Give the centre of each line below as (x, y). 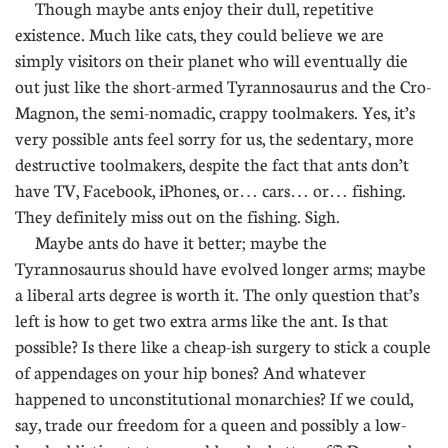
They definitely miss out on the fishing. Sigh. (177, 216)
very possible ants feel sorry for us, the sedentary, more (214, 138)
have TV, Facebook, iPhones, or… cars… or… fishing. (210, 190)
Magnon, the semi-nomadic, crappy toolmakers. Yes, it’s (215, 112)
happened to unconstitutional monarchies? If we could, (214, 398)
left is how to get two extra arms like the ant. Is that (201, 320)
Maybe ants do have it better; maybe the (171, 242)
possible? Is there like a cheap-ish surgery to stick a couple (223, 346)
